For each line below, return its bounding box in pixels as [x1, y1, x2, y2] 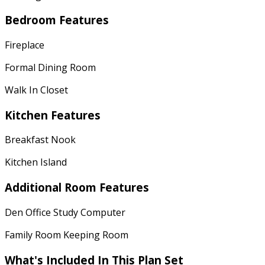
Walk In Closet [5, 83, 68, 96]
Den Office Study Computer [5, 205, 125, 219]
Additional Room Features [5, 180, 149, 195]
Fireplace [5, 38, 44, 51]
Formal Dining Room [5, 60, 96, 74]
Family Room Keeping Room [5, 228, 128, 241]
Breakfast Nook [5, 133, 76, 147]
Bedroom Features [5, 12, 109, 28]
